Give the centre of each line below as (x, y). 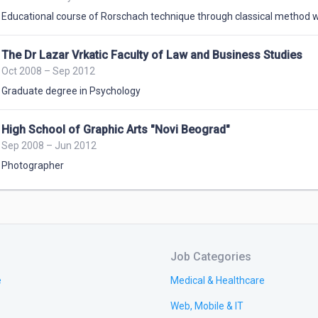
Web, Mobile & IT (207, 306)
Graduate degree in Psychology (71, 91)
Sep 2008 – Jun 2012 (49, 146)
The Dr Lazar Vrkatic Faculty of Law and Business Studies (152, 55)
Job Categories (211, 257)
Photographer (33, 165)
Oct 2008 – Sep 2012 (48, 71)
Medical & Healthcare (218, 281)
